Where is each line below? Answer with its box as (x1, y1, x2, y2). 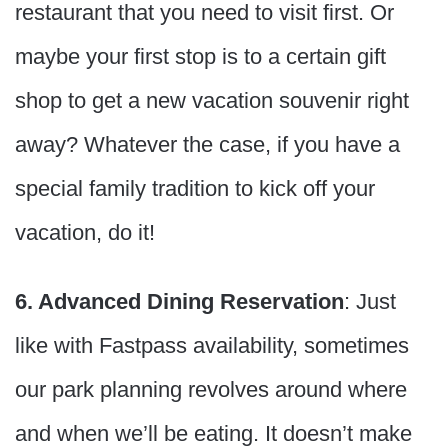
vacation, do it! (15, 220, 155, 246)
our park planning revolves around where (15, 377, 407, 403)
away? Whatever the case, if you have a (15, 132, 400, 158)
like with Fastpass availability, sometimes (15, 333, 409, 359)
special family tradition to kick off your (15, 176, 375, 202)
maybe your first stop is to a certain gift (15, 44, 386, 70)
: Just (344, 289, 396, 315)
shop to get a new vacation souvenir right (15, 88, 409, 114)
